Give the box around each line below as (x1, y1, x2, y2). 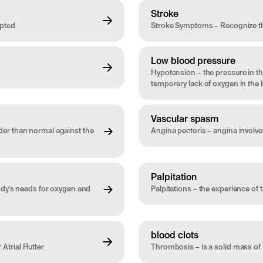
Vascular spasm (151, 115, 219, 125)
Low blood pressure (151, 57, 236, 67)
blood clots (151, 231, 198, 241)
